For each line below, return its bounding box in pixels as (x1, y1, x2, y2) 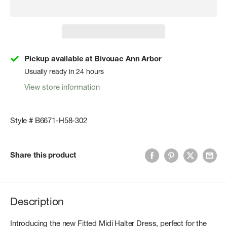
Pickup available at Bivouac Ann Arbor (24, 54, 162, 64)
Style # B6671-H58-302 (10, 115, 87, 125)
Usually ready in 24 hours (24, 67, 104, 77)
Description (10, 195, 64, 208)
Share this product (10, 150, 77, 160)
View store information (24, 82, 100, 92)
